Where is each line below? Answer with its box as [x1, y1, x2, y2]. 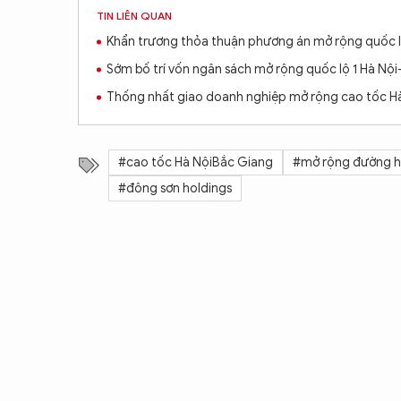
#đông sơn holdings [118, 181, 232, 197]
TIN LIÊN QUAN [97, 9, 172, 23]
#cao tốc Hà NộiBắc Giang [118, 155, 273, 171]
